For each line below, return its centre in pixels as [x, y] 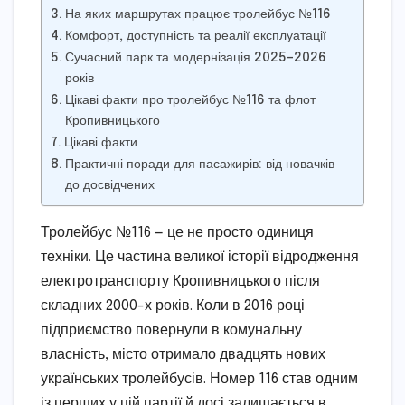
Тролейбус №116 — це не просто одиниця [177, 232]
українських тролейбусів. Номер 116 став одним [199, 379]
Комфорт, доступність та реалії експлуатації [195, 36]
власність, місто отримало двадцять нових [183, 354]
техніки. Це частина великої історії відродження [200, 257]
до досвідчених [109, 185]
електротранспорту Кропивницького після [180, 281]
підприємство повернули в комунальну [171, 330]
